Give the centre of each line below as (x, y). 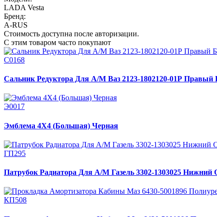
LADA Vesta (24, 7)
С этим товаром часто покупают (57, 42)
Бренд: (15, 16)
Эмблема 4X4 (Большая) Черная (61, 125)
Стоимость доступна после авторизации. (71, 33)
